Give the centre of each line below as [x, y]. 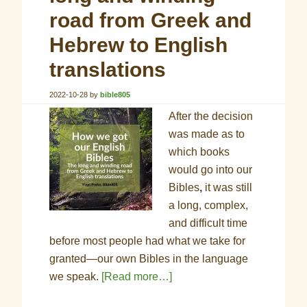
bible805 [115, 95]
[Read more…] [137, 277]
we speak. [76, 277]
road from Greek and [151, 20]
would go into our [211, 170]
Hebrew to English [139, 45]
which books [199, 152]
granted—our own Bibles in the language [149, 259]
